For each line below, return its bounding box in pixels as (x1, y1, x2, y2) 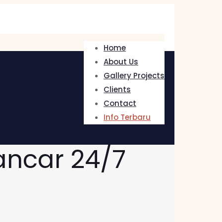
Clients (104, 84, 131, 95)
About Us (104, 56, 138, 67)
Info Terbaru (104, 112, 151, 122)
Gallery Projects (104, 70, 165, 81)
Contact (104, 98, 136, 109)
